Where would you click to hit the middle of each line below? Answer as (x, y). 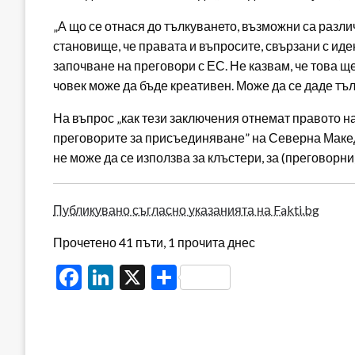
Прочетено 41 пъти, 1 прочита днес (154, 242)
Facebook (134, 277)
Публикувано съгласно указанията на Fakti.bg (186, 209)
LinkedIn (160, 277)
